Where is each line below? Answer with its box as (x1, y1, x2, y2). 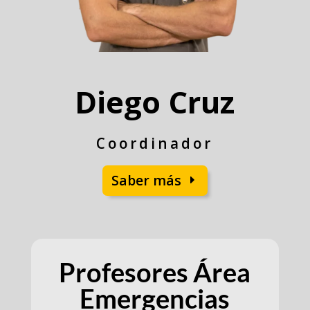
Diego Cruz (75, 82, 235, 123)
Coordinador (96, 134, 214, 154)
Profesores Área (59, 255, 251, 288)
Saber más (111, 171, 182, 190)
